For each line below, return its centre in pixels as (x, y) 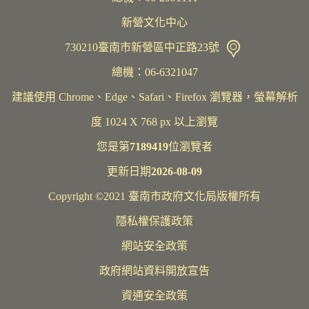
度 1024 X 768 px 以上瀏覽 (154, 122)
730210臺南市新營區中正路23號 (143, 48)
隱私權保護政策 (154, 221)
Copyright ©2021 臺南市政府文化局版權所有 (154, 197)
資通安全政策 (154, 296)
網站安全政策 (154, 246)
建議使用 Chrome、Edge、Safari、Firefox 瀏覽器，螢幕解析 (154, 97)
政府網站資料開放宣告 (154, 271)
